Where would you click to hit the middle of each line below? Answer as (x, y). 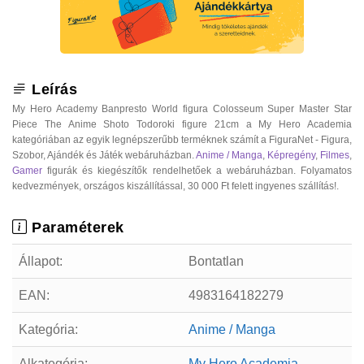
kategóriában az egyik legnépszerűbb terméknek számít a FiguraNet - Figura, (182, 139)
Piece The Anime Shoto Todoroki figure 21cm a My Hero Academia (182, 124)
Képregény (291, 155)
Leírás (52, 89)
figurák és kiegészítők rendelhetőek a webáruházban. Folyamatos (197, 170)
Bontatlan (216, 261)
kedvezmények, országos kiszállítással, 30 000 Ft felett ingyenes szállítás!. (175, 186)
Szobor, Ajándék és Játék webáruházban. (104, 155)
